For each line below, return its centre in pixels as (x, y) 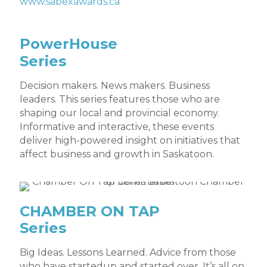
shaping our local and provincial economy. (119, 113)
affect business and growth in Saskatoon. (117, 154)
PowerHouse (69, 44)
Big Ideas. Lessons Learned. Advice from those (128, 253)
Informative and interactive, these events (117, 127)
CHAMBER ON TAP (90, 212)
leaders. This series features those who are (120, 100)
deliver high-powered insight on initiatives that (130, 141)
